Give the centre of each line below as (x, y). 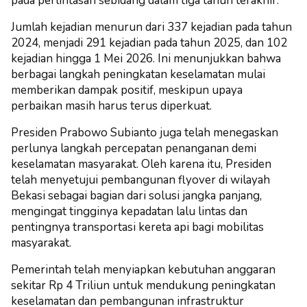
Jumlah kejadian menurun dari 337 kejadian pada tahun (151, 27)
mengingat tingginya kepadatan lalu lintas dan (129, 211)
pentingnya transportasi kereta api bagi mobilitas (137, 227)
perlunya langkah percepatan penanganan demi (134, 148)
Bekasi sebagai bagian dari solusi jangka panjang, (136, 195)
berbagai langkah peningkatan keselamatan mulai (138, 74)
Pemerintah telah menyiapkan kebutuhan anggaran (143, 269)
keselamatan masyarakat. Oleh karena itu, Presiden (141, 164)
